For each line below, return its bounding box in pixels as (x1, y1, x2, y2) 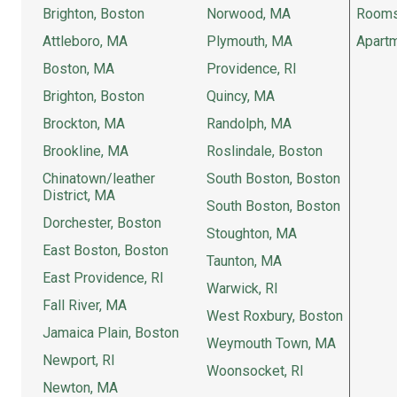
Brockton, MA (43, 115, 125, 132)
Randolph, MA (206, 115, 292, 132)
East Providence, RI (43, 269, 164, 286)
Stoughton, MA (206, 225, 297, 242)
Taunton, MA (206, 253, 282, 269)
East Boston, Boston (43, 242, 168, 259)
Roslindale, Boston (206, 143, 323, 160)
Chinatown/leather (43, 170, 155, 187)
